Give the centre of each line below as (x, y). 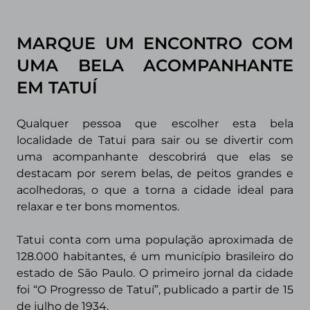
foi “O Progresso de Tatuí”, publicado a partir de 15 (155, 290)
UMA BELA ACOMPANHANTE (155, 65)
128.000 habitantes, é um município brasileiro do (155, 256)
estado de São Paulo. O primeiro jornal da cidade (155, 273)
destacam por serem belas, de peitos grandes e (155, 173)
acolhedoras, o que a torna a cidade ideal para (155, 190)
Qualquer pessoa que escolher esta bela (155, 124)
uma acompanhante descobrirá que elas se (155, 157)
